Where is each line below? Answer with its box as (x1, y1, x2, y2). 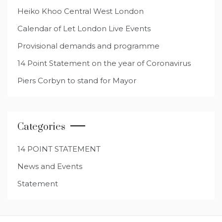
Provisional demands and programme (17, 41, 160, 51)
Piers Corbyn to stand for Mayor (17, 76, 136, 85)
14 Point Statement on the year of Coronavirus (17, 58, 191, 68)
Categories (17, 121, 65, 133)
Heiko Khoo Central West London (17, 6, 144, 16)
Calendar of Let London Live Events (17, 24, 151, 33)
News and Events (17, 162, 82, 171)
